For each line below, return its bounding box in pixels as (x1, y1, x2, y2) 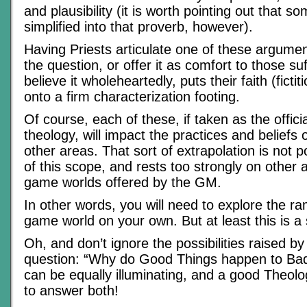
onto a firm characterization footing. (24, 89, 240, 104)
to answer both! (24, 283, 119, 298)
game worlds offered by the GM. (24, 175, 221, 190)
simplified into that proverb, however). (24, 19, 253, 34)
